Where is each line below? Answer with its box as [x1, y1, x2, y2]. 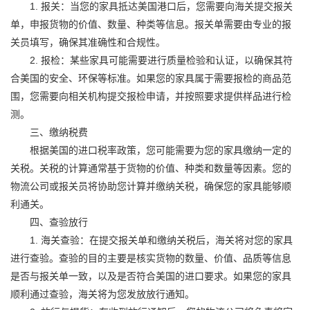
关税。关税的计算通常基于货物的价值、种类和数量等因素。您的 [10, 163, 291, 174]
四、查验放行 [10, 217, 88, 228]
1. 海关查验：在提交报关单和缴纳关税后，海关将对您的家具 [10, 235, 293, 246]
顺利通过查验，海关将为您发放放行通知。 [10, 289, 194, 300]
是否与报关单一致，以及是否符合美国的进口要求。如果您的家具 [10, 271, 291, 282]
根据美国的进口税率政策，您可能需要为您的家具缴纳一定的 [10, 145, 291, 156]
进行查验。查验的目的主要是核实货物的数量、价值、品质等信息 [10, 253, 291, 264]
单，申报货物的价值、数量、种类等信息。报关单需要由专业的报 [10, 19, 291, 30]
